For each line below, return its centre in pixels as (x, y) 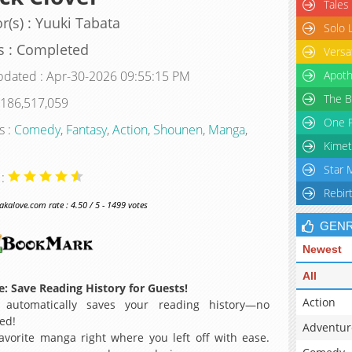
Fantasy (86, 129)
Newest (322, 249)
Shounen (178, 129)
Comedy (37, 129)
